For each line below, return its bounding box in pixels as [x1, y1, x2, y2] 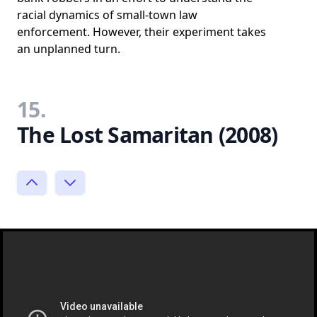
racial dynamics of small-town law [17, 6, 197, 23]
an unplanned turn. [17, 40, 120, 57]
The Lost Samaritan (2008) [17, 120, 278, 149]
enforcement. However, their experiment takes [17, 23, 266, 40]
